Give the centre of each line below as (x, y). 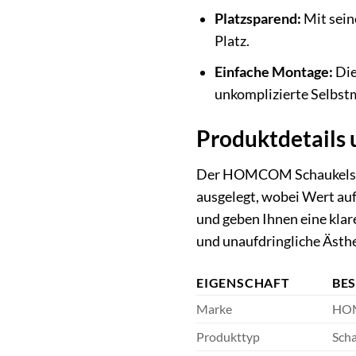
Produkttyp (228, 336)
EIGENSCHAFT (243, 282)
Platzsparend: (257, 19)
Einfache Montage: (273, 72)
